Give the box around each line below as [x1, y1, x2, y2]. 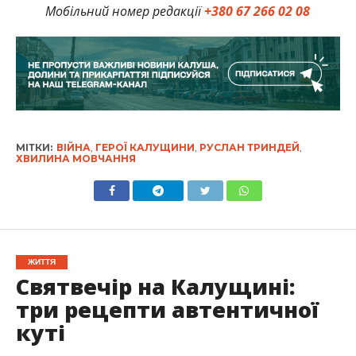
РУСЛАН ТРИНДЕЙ [199, 141, 300, 154]
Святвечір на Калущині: [15, 272, 295, 302]
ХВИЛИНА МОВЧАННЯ [15, 153, 136, 165]
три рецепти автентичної [15, 295, 319, 325]
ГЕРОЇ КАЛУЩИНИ [95, 141, 195, 154]
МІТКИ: [15, 141, 52, 154]
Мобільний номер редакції [45, 2, 205, 20]
